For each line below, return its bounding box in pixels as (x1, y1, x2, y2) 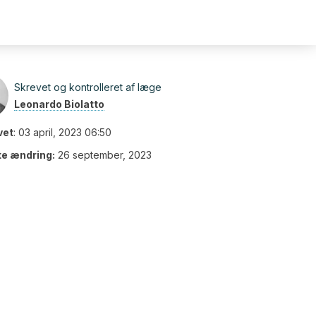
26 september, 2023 (58, 149, 152, 161)
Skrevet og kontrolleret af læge (14, 81, 162, 93)
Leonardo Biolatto (14, 98, 104, 110)
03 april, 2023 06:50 (18, 126, 111, 138)
